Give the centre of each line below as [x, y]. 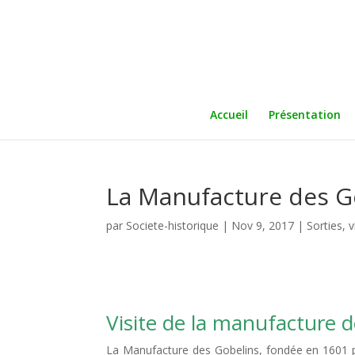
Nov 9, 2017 [263, 225]
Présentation [304, 115]
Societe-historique [173, 225]
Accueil [229, 115]
